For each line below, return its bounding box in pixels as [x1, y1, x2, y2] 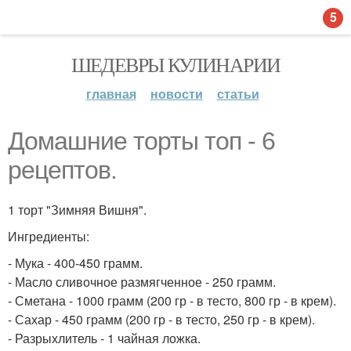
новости [150, 85, 203, 103]
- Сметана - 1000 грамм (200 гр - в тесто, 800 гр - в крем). [8, 291, 336, 309]
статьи [216, 85, 259, 103]
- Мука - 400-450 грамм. [8, 254, 143, 272]
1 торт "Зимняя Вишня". [8, 201, 147, 219]
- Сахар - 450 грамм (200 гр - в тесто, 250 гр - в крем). [8, 310, 315, 328]
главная [85, 85, 136, 103]
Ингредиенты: [8, 227, 89, 245]
